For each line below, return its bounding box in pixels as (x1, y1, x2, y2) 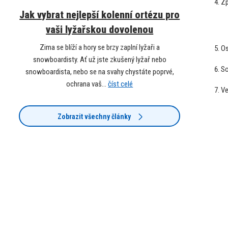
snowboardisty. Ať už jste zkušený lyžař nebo (33, 54, 166, 64)
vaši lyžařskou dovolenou (46, 23, 154, 36)
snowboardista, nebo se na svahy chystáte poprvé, (25, 67, 174, 76)
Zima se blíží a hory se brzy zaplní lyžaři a (39, 42, 160, 52)
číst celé (108, 79, 133, 89)
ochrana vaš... (66, 79, 108, 89)
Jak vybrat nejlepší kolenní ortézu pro (19, 8, 180, 21)
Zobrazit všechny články (57, 112, 131, 121)
